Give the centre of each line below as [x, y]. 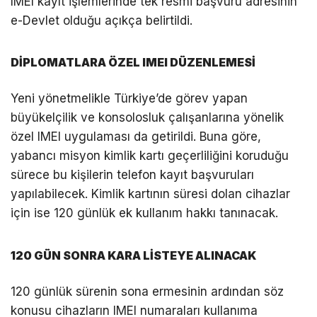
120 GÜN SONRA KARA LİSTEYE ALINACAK [133, 255]
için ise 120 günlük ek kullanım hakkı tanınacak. [144, 213]
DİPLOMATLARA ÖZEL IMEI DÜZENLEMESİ [133, 63]
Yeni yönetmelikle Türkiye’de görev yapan [129, 99]
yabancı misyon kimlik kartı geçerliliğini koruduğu [150, 156]
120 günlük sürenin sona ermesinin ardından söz [147, 291]
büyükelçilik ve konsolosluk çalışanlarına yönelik [147, 118]
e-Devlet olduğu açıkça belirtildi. [102, 21]
